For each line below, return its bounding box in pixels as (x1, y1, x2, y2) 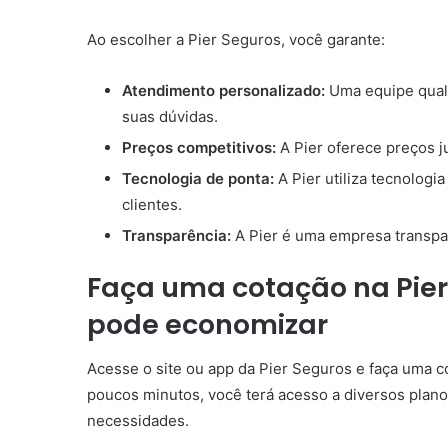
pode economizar (87, 305, 328, 343)
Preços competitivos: (122, 137, 276, 157)
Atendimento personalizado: (122, 80, 325, 100)
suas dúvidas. (122, 106, 218, 126)
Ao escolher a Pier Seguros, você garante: (87, 29, 385, 49)
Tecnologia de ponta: (122, 168, 274, 188)
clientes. (122, 194, 182, 214)
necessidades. (87, 411, 189, 431)
